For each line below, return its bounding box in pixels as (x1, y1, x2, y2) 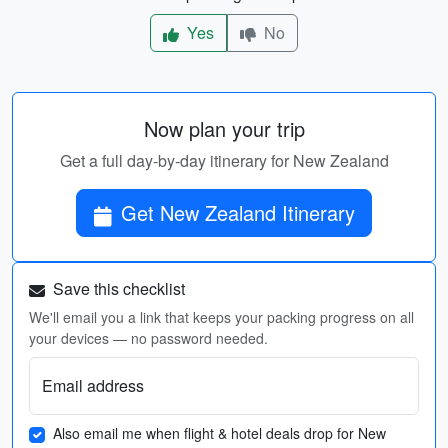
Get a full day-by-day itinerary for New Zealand (59, 149, 389, 172)
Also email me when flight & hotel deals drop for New (53, 423, 386, 443)
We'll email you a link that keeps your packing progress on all (29, 307, 414, 327)
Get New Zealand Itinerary (282, 198, 355, 227)
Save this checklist (49, 277, 185, 300)
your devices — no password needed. (29, 328, 268, 348)
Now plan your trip (143, 114, 305, 143)
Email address (42, 374, 144, 397)
